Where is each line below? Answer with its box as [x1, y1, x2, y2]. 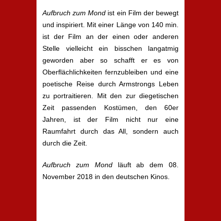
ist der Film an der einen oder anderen [42, 32, 179, 40]
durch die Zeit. [42, 139, 87, 147]
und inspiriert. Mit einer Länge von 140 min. [42, 20, 179, 29]
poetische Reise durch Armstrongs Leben [42, 79, 179, 88]
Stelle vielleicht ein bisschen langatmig [42, 44, 179, 52]
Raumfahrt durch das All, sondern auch [42, 127, 179, 135]
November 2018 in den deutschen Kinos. [42, 172, 170, 181]
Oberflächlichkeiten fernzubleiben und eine [42, 68, 179, 76]
